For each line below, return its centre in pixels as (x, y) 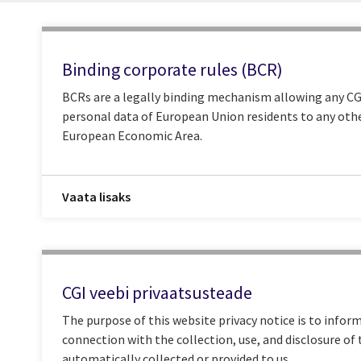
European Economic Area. (132, 135)
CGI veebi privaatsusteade (157, 292)
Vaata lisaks (96, 196)
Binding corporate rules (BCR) (172, 69)
